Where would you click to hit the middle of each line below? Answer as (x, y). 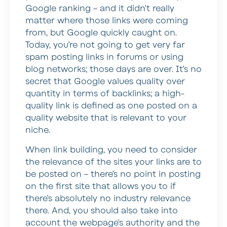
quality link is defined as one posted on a (111, 106)
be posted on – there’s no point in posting (113, 174)
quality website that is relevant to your (106, 118)
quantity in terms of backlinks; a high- (105, 94)
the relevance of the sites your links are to (113, 162)
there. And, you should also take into (102, 211)
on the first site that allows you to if (101, 186)
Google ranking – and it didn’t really (100, 9)
